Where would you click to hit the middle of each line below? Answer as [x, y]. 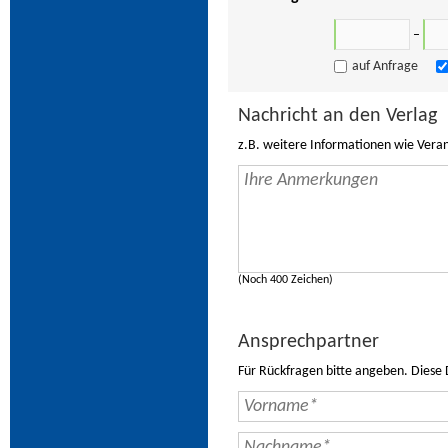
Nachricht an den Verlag [337, 116]
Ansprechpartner [308, 342]
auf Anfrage [384, 66]
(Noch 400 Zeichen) [285, 280]
